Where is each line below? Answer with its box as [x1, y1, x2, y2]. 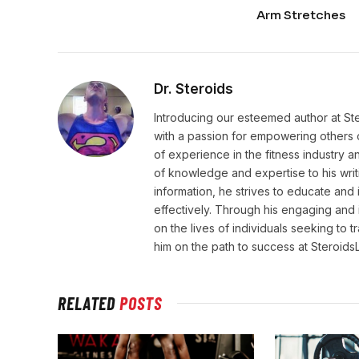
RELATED [58, 292, 120, 314]
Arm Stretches [256, 7, 345, 23]
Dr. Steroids [154, 81, 233, 98]
